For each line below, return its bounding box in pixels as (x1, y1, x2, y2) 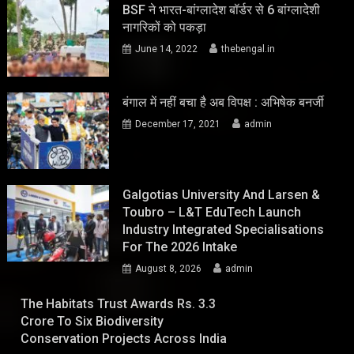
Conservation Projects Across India (21, 330, 228, 346)
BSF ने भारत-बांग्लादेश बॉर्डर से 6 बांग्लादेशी (122, 2, 321, 18)
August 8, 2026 (135, 262, 202, 274)
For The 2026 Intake (122, 239, 238, 254)
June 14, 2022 (135, 43, 198, 55)
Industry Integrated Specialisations (122, 221, 325, 237)
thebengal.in (221, 43, 276, 55)
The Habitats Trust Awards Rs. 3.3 (21, 296, 217, 311)
